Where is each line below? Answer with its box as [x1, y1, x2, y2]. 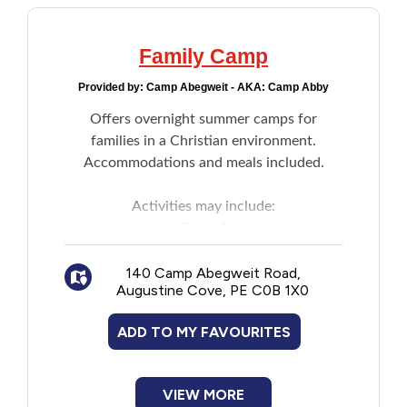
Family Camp [139, 45, 268, 68]
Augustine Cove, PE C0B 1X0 [116, 282, 309, 299]
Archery [187, 264, 239, 279]
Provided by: [78, 81, 146, 94]
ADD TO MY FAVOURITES [117, 323, 292, 341]
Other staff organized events [122, 308, 304, 323]
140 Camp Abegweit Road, [124, 264, 301, 282]
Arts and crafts [165, 243, 261, 257]
